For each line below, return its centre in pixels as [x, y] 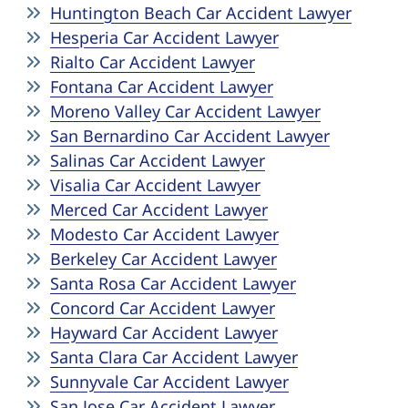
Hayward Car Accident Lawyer [164, 332]
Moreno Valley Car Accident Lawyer [185, 111]
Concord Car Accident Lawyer [163, 308]
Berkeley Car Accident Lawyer [163, 259]
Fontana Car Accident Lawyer [162, 87]
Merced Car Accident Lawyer [159, 209]
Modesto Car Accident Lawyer [164, 234]
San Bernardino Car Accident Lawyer [190, 136]
